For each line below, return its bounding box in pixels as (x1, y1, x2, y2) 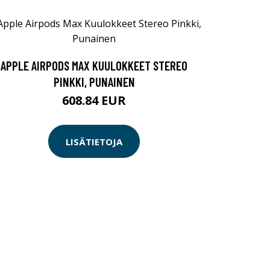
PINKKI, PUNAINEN (53, 74, 135, 89)
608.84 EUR (62, 92, 126, 108)
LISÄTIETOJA (66, 135, 122, 148)
